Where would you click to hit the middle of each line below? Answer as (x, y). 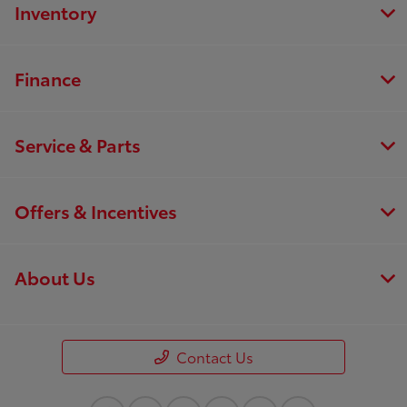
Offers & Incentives (96, 210)
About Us (55, 277)
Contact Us (214, 356)
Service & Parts (78, 144)
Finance (48, 78)
